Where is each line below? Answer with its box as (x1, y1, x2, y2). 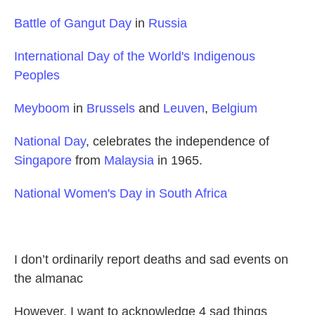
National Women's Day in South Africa (14, 186, 227, 201)
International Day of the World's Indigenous (14, 49, 255, 64)
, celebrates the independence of (86, 134, 269, 149)
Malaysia (104, 153, 154, 168)
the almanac (14, 271, 83, 286)
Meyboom (14, 101, 70, 116)
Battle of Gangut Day (14, 16, 131, 31)
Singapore (14, 153, 72, 168)
